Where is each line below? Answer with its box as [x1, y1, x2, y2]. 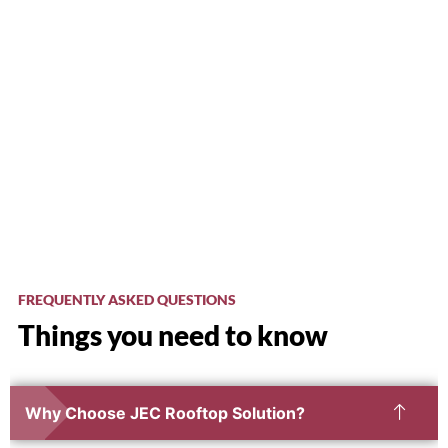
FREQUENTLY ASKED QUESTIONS [18, 291, 236, 309]
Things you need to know [18, 318, 328, 353]
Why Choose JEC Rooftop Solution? [25, 403, 305, 424]
